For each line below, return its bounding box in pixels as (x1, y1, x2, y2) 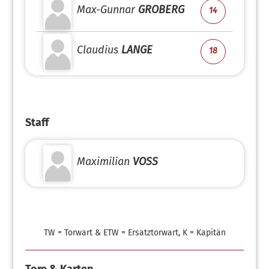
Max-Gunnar (77, 3, 136, 16)
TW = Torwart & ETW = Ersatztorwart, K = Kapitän (43, 228, 226, 238)
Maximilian (77, 155, 130, 168)
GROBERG (138, 3, 185, 16)
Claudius (77, 43, 119, 56)
